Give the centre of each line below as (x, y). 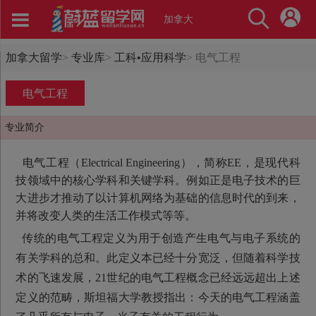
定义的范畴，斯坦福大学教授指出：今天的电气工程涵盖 (158, 298)
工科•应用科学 (150, 57)
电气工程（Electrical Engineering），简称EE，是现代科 (158, 163)
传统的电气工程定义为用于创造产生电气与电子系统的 (158, 238)
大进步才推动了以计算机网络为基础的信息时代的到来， (158, 198)
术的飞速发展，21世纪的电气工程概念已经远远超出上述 (158, 278)
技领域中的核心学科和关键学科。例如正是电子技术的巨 (158, 181)
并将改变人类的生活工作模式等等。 (106, 216)
